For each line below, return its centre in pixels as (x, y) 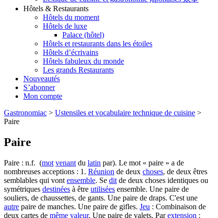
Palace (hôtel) (83, 35)
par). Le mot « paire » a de (142, 163)
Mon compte (43, 96)
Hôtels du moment (71, 18)
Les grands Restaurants (78, 70)
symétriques (23, 189)
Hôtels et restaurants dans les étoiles (98, 44)
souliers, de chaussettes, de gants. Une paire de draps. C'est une (101, 198)
